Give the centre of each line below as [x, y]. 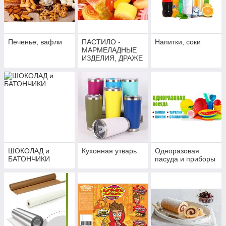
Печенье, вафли [35, 42]
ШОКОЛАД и [29, 151]
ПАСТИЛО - [101, 42]
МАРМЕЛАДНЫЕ [109, 50]
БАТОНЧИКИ [29, 159]
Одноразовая [177, 151]
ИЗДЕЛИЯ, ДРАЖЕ [112, 58]
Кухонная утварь [109, 151]
